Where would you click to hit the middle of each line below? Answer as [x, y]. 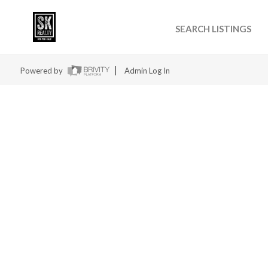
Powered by [42, 71]
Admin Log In [147, 71]
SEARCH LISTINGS [214, 29]
